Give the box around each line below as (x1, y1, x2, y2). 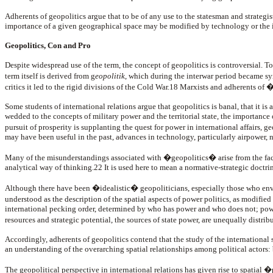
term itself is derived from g (5, 71, 95, 80)
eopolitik (95, 71, 125, 80)
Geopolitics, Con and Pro (5, 41, 91, 50)
